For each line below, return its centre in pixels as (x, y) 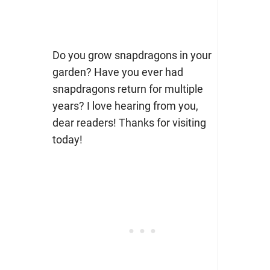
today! (67, 140)
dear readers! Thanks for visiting (129, 123)
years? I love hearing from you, (125, 106)
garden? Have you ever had (118, 72)
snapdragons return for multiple (127, 89)
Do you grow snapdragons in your (132, 55)
